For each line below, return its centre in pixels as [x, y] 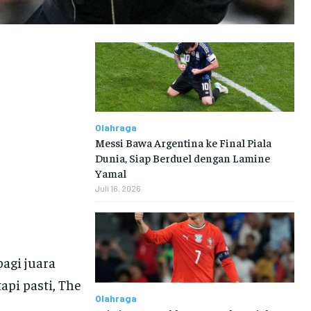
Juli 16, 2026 [118, 188]
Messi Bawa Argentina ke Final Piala [183, 143]
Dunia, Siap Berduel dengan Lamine [182, 158]
